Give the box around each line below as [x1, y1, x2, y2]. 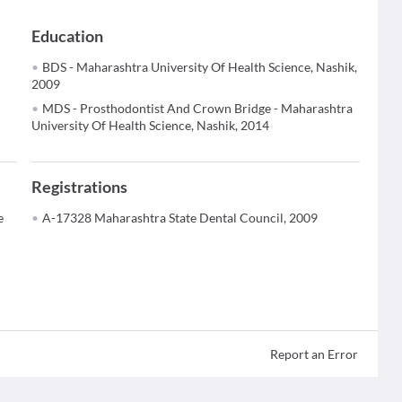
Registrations [31, 177, 128, 197]
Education [31, 26, 104, 46]
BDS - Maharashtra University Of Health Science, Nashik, [42, 59, 358, 74]
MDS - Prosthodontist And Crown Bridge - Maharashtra [42, 100, 354, 116]
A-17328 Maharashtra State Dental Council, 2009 [42, 210, 319, 225]
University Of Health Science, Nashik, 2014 [31, 118, 270, 133]
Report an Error [269, 346, 358, 362]
